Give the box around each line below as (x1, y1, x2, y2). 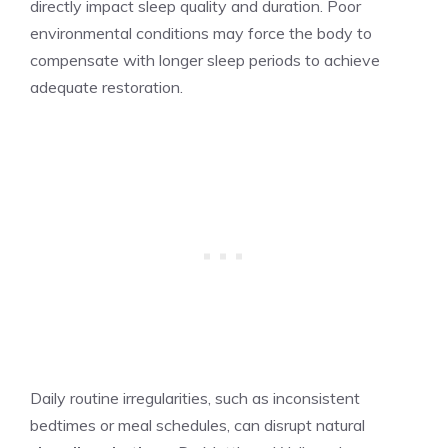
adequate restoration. (30, 76, 183, 97)
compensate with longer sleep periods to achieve (30, 49, 380, 70)
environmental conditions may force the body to (30, 22, 372, 43)
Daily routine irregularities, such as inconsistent (30, 387, 360, 408)
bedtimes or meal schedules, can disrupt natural (30, 414, 365, 435)
